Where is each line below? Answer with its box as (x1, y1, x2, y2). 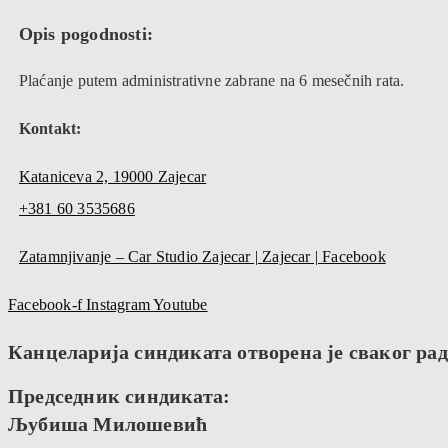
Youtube (153, 296, 208, 314)
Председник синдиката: (8, 385, 231, 408)
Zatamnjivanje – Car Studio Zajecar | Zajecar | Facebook (18, 248, 386, 266)
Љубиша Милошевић (8, 413, 208, 436)
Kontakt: (18, 120, 82, 138)
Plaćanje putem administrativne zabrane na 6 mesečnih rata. (18, 72, 405, 90)
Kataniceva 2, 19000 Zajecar (18, 168, 207, 186)
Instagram (86, 296, 151, 314)
